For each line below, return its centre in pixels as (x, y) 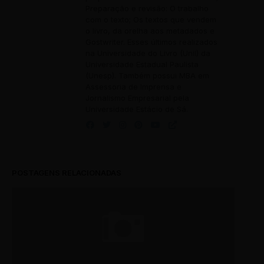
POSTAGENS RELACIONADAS (67, 173)
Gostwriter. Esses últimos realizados (151, 42)
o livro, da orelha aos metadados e (150, 31)
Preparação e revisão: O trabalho (147, 8)
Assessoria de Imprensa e (133, 87)
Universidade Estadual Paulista (142, 64)
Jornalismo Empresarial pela (137, 98)
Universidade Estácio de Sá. (137, 109)
